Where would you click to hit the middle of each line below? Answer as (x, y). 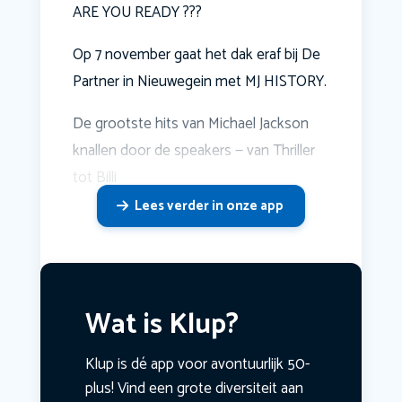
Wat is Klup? (162, 326)
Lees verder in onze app (209, 206)
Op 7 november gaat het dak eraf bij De (196, 55)
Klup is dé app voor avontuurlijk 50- (197, 365)
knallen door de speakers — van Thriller (193, 151)
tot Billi (94, 178)
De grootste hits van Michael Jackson (190, 124)
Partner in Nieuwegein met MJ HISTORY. (199, 82)
